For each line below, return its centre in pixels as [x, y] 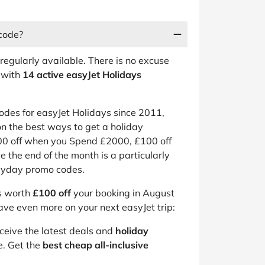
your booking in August [123, 193]
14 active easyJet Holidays [82, 75]
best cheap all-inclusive [96, 245]
